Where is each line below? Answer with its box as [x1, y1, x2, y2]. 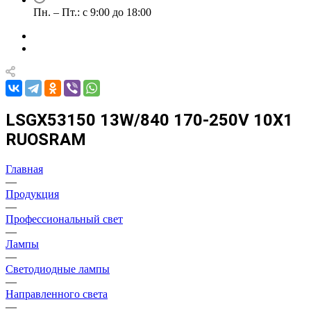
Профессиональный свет [6, 212, 123, 225]
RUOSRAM [6, 129, 86, 149]
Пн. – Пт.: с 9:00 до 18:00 [33, 6, 151, 18]
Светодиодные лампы [6, 262, 110, 275]
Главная [6, 162, 43, 175]
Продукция [6, 187, 59, 200]
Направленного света [6, 287, 108, 300]
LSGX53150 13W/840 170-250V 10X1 [6, 110, 293, 130]
